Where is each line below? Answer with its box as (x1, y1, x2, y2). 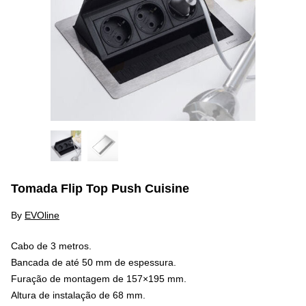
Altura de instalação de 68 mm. (11, 290, 145, 301)
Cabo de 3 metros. (11, 240, 92, 252)
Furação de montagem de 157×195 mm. (11, 273, 186, 285)
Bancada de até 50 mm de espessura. (11, 257, 176, 268)
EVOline (25, 209, 59, 221)
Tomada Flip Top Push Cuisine (11, 182, 189, 196)
